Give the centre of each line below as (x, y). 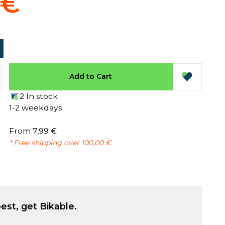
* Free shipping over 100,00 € (60, 142)
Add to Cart (91, 76)
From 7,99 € (33, 131)
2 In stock (38, 96)
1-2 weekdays (35, 107)
